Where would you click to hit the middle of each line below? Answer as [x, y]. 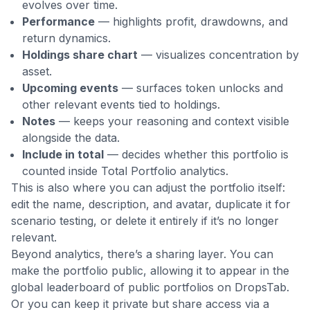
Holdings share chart [80, 55]
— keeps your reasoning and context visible [172, 121]
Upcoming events [70, 88]
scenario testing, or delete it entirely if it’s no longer [145, 221]
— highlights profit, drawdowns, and [191, 22]
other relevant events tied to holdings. [121, 105]
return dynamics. [66, 38]
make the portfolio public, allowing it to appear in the [150, 271]
